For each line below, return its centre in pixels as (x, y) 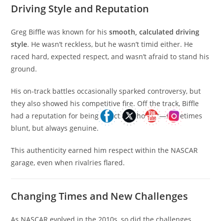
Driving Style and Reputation (80, 9)
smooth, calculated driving (154, 32)
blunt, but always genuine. (55, 128)
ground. (24, 69)
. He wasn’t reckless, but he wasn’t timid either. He (110, 44)
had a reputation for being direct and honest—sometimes (107, 116)
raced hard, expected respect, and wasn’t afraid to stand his (110, 56)
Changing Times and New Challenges (100, 196)
